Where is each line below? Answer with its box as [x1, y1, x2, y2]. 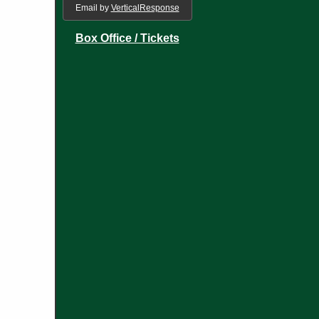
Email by [75, 3, 111, 13]
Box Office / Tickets [75, 32, 179, 44]
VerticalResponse [110, 3, 179, 13]
